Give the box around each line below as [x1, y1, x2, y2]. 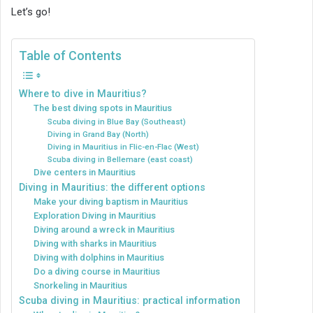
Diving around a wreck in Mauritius [34, 224, 175, 235]
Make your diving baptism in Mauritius [34, 196, 189, 207]
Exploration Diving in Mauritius [34, 210, 156, 221]
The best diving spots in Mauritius [34, 102, 173, 113]
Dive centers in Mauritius [34, 166, 136, 177]
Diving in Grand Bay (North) [47, 129, 149, 139]
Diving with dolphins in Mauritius [34, 252, 165, 263]
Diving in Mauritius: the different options [19, 181, 205, 193]
